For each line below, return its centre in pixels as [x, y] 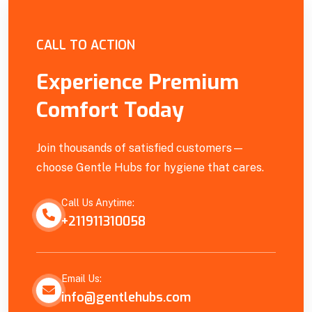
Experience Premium [138, 83]
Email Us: [81, 278]
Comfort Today [110, 110]
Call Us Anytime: [98, 203]
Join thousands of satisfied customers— [140, 148]
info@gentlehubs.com [126, 297]
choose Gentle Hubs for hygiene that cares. [150, 167]
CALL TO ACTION [86, 46]
